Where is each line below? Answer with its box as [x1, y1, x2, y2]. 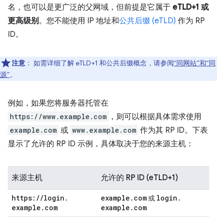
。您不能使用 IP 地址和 [39, 16, 119, 26]
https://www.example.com [10, 112, 107, 121]
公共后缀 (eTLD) [119, 16, 176, 26]
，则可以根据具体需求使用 [108, 112, 201, 122]
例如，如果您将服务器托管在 [8, 98, 108, 108]
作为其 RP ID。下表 [138, 125, 208, 135]
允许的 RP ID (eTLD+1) [101, 173, 178, 183]
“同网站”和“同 [174, 59, 216, 67]
